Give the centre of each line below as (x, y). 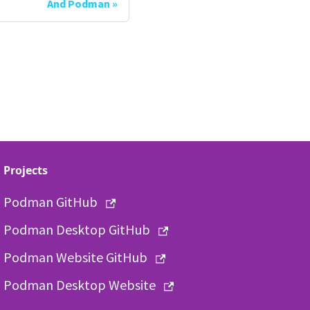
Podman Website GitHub (76, 257)
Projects (26, 170)
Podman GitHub (51, 202)
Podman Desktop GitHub (77, 229)
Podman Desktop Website (80, 285)
